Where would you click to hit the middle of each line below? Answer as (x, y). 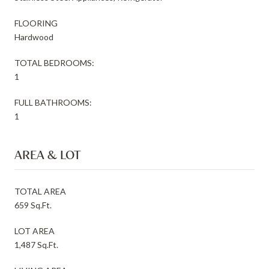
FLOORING (36, 23)
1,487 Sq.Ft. (36, 244)
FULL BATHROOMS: (53, 102)
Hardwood (34, 37)
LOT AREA (35, 231)
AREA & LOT (48, 154)
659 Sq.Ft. (33, 205)
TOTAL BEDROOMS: (54, 62)
